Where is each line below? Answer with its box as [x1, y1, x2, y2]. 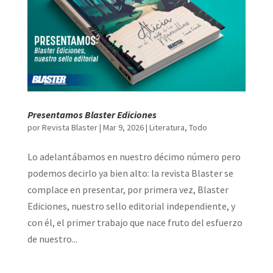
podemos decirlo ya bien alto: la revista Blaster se [27, 166, 233, 179]
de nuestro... [27, 232, 77, 245]
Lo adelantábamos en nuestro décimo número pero [27, 150, 241, 163]
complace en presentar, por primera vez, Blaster [27, 183, 229, 196]
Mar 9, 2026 [102, 121, 144, 133]
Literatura [149, 121, 185, 133]
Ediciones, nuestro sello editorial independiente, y [27, 199, 235, 212]
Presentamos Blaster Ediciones [27, 108, 157, 121]
